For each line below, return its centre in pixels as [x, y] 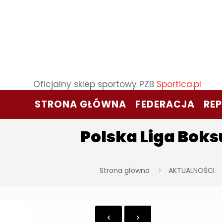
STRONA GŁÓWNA [80, 105]
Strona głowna [124, 171]
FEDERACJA [165, 105]
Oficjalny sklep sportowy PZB [95, 84]
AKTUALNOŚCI [191, 171]
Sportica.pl [179, 84]
